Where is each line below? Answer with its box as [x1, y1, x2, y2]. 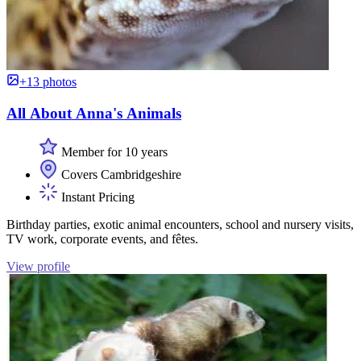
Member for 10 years [58, 145, 168, 160]
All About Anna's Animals [6, 104, 181, 122]
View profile [6, 259, 70, 274]
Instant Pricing [58, 190, 135, 205]
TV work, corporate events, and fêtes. [6, 232, 198, 247]
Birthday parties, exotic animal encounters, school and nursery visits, [6, 218, 354, 232]
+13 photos [19, 74, 77, 89]
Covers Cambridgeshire [58, 168, 181, 182]
